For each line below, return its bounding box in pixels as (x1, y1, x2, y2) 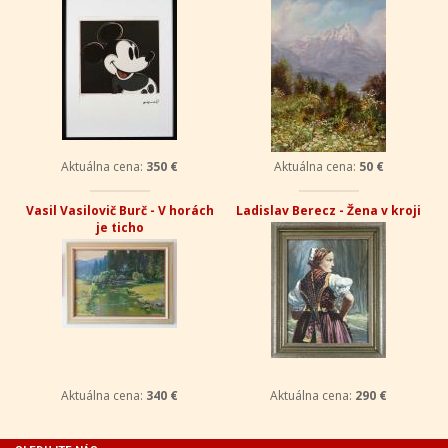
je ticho (95, 219, 144, 236)
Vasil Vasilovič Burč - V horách (25, 202, 214, 219)
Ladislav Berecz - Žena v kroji (236, 202, 421, 219)
